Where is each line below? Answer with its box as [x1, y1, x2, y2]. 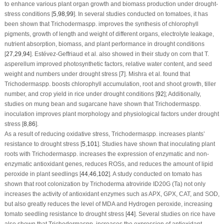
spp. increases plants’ [145, 130, 205, 137]
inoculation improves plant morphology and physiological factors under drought [4, 110, 219, 117]
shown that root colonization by [4, 180, 90, 187]
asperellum [4, 60, 35, 67]
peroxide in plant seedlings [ [4, 170, 81, 177]
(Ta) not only [170, 180, 205, 187]
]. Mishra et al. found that [123, 70, 190, 77]
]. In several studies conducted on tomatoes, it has [73, 10, 208, 17]
